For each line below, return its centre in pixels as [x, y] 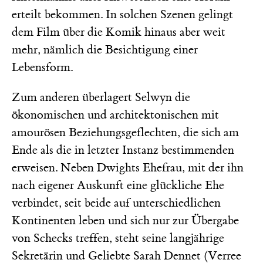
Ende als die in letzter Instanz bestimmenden [123, 150]
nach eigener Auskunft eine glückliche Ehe [118, 185]
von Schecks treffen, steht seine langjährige [118, 238]
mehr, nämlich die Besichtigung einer [105, 49]
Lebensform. [42, 67]
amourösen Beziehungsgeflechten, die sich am [125, 132]
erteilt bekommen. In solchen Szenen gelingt [122, 14]
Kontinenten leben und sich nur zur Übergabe [125, 220]
